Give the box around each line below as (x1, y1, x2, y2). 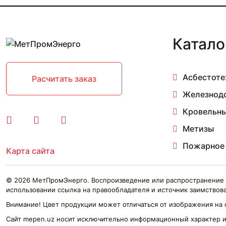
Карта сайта (6, 145, 54, 156)
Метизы (183, 124, 214, 134)
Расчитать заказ (32, 73, 96, 84)
